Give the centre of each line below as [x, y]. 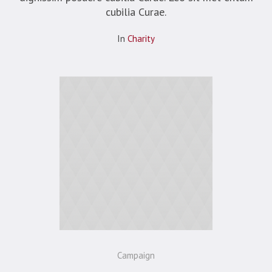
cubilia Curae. [136, 12]
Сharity [141, 38]
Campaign [136, 255]
